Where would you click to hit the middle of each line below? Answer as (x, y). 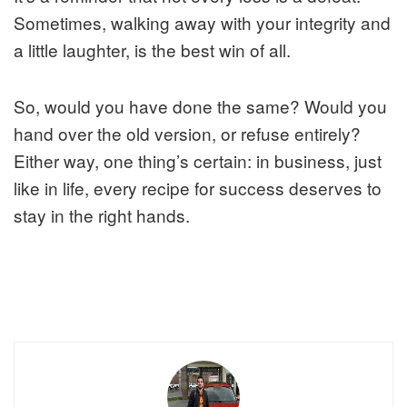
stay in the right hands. (102, 215)
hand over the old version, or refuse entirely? (187, 134)
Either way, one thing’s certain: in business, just (198, 161)
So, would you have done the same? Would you (200, 106)
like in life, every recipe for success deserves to (198, 188)
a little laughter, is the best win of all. (152, 50)
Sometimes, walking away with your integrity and (202, 23)
